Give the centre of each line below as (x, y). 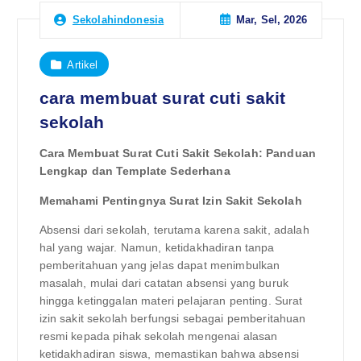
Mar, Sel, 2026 (271, 20)
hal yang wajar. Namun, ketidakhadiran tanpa (157, 247)
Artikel (83, 64)
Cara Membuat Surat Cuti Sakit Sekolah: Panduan (177, 154)
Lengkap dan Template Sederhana (135, 171)
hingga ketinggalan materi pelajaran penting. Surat (171, 300)
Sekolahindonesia (118, 20)
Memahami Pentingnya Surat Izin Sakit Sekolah (170, 200)
